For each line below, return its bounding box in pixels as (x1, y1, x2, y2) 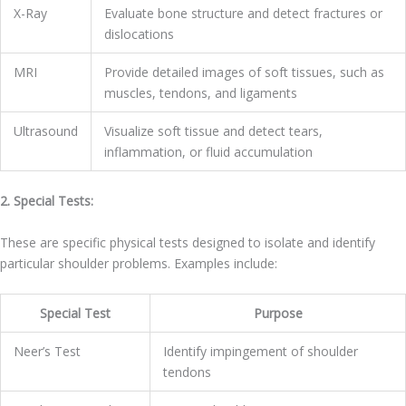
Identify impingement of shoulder (163, 342, 358, 360)
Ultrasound (14, 122, 78, 140)
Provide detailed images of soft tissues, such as (104, 63, 384, 82)
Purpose (253, 304, 303, 322)
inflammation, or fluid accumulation (104, 143, 313, 161)
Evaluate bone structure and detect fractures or (104, 5, 382, 23)
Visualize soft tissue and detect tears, (104, 122, 323, 140)
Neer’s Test (14, 342, 81, 360)
